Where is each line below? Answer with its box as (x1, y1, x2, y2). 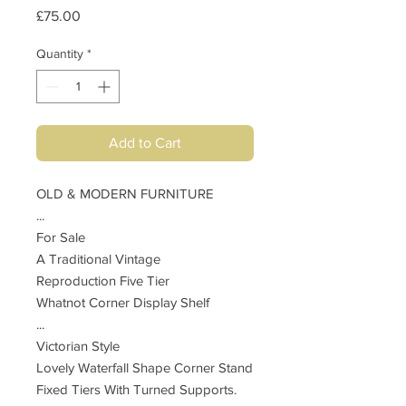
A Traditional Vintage (36, 251, 160, 266)
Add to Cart (109, 135, 181, 150)
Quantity (36, 46, 83, 61)
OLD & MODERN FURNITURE (36, 186, 214, 201)
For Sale (36, 229, 85, 245)
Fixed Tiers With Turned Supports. (36, 382, 237, 397)
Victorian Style (36, 338, 120, 353)
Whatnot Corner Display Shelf (36, 295, 209, 310)
